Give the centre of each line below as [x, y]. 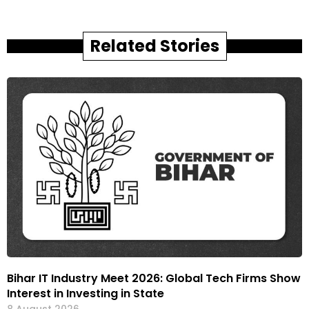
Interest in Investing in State [86, 293]
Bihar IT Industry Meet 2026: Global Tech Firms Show [154, 278]
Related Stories [154, 46]
